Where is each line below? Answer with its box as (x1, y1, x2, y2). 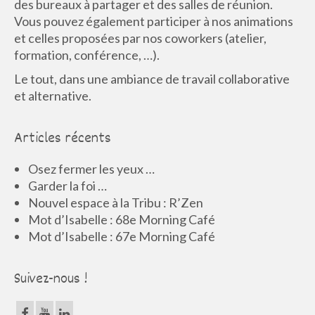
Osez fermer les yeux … (28, 161, 155, 177)
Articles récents (14, 128, 111, 150)
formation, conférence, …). (14, 47, 160, 63)
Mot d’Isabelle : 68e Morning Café (28, 212, 215, 228)
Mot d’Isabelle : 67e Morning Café (28, 229, 215, 245)
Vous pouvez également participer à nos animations (14, 13, 293, 30)
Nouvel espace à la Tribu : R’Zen (28, 195, 203, 211)
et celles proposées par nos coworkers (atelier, (14, 30, 266, 46)
